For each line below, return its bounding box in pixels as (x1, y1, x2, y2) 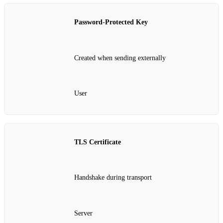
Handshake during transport (74, 174, 152, 182)
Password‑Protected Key (74, 18, 148, 26)
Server (74, 209, 93, 217)
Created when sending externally (74, 54, 166, 62)
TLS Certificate (74, 138, 121, 146)
